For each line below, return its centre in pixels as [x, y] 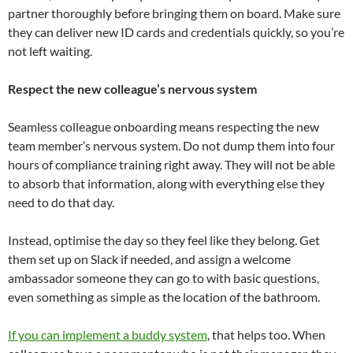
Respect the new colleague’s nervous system [132, 89]
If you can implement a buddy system [108, 335]
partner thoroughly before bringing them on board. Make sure [174, 13]
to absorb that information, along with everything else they [166, 184]
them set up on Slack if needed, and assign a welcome [149, 259]
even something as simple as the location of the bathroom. [164, 297]
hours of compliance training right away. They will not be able [171, 165]
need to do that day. [61, 203]
